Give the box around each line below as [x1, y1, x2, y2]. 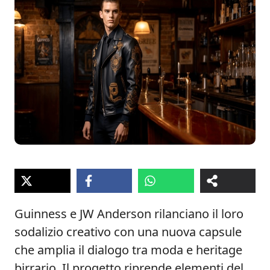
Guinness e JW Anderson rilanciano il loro [14, 206, 243, 222]
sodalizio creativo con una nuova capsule [14, 224, 242, 240]
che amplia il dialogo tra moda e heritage [14, 242, 242, 258]
